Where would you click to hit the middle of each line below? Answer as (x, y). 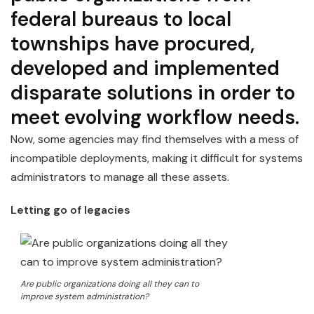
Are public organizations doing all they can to (110, 284)
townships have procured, (132, 44)
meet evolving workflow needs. (155, 118)
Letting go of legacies (70, 210)
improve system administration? (84, 297)
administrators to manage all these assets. (120, 177)
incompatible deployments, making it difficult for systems (157, 158)
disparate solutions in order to (153, 93)
